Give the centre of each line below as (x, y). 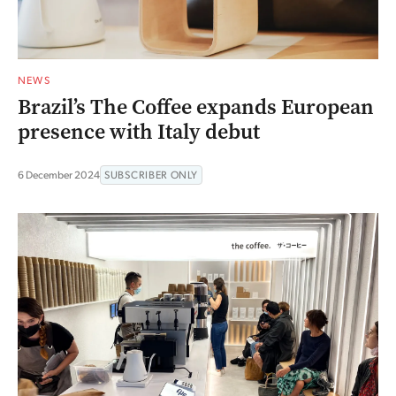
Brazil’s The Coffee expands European (196, 107)
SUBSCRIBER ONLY (151, 174)
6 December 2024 (59, 174)
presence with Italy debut (139, 131)
